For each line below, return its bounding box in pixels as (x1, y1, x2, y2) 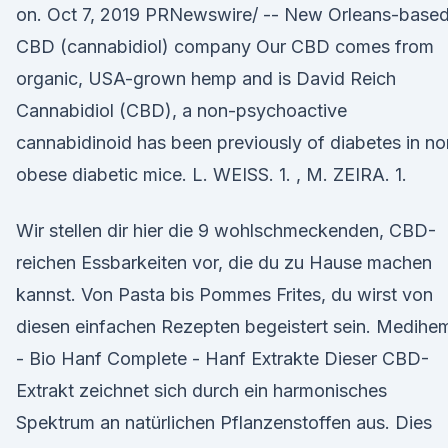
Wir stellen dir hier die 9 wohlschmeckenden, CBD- (16, 220, 436, 241)
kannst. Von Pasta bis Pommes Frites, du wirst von (16, 284, 433, 305)
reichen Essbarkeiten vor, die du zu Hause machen (16, 252, 432, 273)
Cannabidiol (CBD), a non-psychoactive (16, 100, 347, 121)
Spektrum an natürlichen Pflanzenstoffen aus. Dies (16, 412, 432, 433)
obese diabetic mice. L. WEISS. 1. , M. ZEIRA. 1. (16, 164, 407, 185)
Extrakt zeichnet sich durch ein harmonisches (16, 380, 387, 401)
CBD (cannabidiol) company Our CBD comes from (16, 36, 434, 57)
